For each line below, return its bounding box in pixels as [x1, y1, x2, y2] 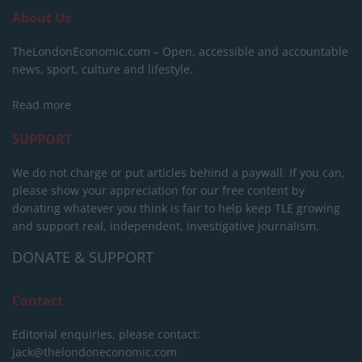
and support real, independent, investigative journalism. [12, 217, 319, 234]
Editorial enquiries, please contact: [12, 326, 200, 342]
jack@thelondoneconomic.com [12, 343, 177, 360]
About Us [12, 8, 71, 27]
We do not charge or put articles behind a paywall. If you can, [12, 164, 345, 180]
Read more [12, 96, 71, 112]
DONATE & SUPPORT [12, 246, 154, 267]
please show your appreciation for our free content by [12, 182, 305, 198]
